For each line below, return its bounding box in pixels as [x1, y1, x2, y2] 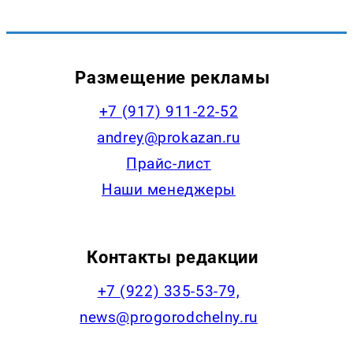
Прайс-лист [126, 154, 211, 173]
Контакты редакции [87, 247, 258, 268]
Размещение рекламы [75, 67, 270, 88]
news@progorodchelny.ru [80, 308, 258, 327]
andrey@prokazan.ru [97, 128, 240, 147]
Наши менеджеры [102, 180, 236, 199]
